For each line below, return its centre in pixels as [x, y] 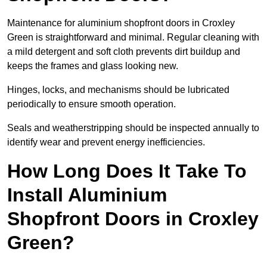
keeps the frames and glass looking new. [94, 66]
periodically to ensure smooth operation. [93, 104]
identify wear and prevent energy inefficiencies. [106, 142]
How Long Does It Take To [127, 171]
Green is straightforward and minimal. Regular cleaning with [133, 38]
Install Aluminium [87, 195]
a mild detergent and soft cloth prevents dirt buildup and [124, 52]
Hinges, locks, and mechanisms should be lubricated [118, 90]
